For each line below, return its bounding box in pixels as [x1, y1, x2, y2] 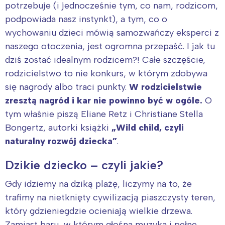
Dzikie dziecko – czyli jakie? [5, 158, 163, 173]
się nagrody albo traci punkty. [5, 81, 129, 93]
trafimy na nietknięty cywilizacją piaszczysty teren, [5, 192, 215, 203]
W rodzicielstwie [129, 81, 202, 93]
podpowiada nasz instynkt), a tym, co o [5, 14, 167, 25]
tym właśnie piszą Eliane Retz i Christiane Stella [5, 108, 203, 120]
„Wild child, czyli [109, 122, 184, 134]
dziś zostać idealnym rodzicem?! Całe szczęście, [5, 54, 205, 66]
